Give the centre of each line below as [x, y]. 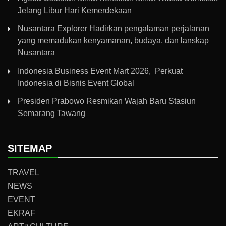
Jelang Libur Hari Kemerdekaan [75, 11]
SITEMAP [30, 149]
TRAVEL [23, 173]
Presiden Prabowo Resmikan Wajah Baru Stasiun [107, 101]
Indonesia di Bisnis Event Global [76, 83]
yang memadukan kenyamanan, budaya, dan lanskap [113, 41]
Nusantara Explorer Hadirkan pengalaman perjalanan [114, 29]
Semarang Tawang [51, 114]
